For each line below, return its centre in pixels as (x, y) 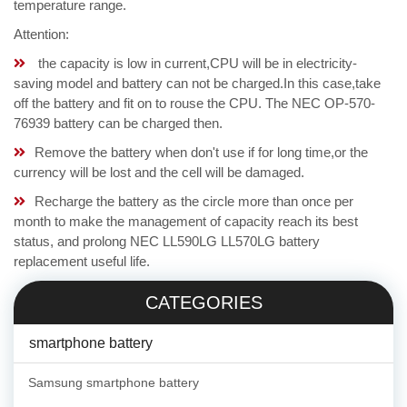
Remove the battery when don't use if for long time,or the (201, 153)
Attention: (41, 35)
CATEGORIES (203, 303)
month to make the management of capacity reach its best (186, 222)
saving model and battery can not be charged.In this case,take (197, 84)
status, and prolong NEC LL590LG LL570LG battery (167, 242)
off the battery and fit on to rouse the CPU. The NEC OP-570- (194, 104)
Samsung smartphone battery (114, 383)
